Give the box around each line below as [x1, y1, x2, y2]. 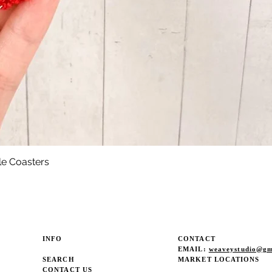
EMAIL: [178, 245, 209, 253]
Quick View [115, 156, 158, 166]
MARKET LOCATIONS [178, 256, 260, 263]
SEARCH [42, 256, 75, 263]
